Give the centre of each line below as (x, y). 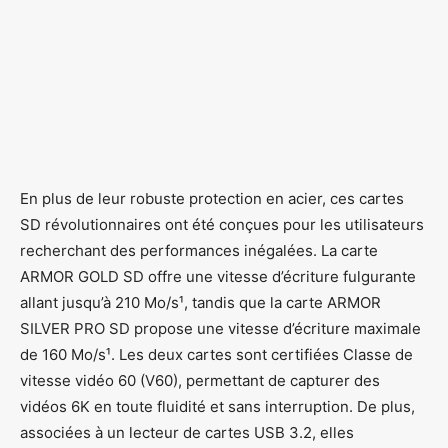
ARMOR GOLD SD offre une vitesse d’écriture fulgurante (218, 276)
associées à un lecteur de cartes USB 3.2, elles (187, 432)
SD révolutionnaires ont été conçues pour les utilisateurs (222, 224)
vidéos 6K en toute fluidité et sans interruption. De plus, (217, 406)
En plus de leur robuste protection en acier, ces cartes (212, 198)
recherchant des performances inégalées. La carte (199, 250)
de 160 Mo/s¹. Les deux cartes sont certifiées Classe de (216, 354)
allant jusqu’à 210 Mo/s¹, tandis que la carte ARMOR (200, 302)
